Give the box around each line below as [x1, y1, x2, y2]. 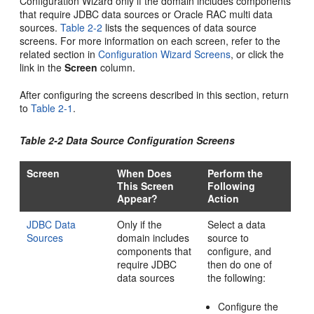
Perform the [207, 166, 264, 180]
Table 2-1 [31, 101, 74, 115]
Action [207, 191, 240, 205]
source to [207, 231, 250, 245]
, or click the [231, 47, 285, 61]
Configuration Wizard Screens [98, 47, 231, 61]
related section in [20, 47, 99, 61]
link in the [20, 60, 65, 74]
